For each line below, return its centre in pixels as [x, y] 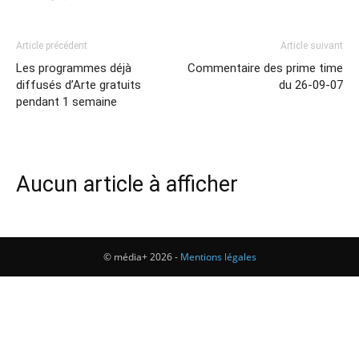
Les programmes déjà [74, 68]
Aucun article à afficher [127, 184]
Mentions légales [218, 257]
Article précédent [52, 46]
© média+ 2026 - [141, 257]
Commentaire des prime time [265, 68]
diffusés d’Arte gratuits [79, 85]
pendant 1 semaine [67, 102]
